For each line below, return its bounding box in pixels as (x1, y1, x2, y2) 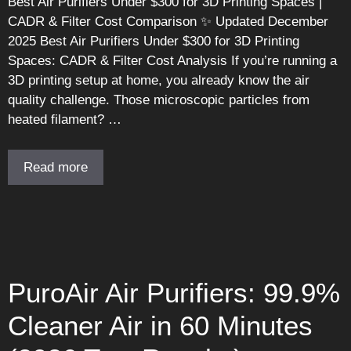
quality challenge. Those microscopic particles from (8, 92, 309, 108)
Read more (24, 159, 88, 175)
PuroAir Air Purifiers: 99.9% (8, 277, 340, 308)
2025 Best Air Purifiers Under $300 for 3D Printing (8, 34, 299, 49)
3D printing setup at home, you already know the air (8, 73, 309, 89)
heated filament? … (8, 112, 121, 128)
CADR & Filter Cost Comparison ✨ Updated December (8, 14, 328, 30)
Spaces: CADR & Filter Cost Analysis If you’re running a (8, 53, 337, 69)
